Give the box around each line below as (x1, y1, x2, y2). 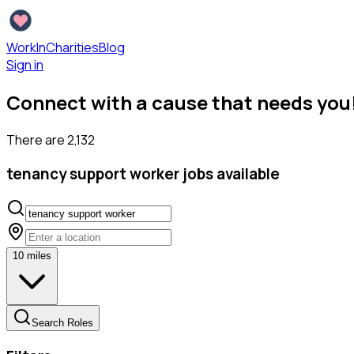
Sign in (6, 56, 43, 73)
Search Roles (32, 317, 93, 330)
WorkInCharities (6, 39, 99, 56)
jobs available (179, 163, 280, 184)
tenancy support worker (6, 163, 179, 184)
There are (6, 130, 67, 149)
